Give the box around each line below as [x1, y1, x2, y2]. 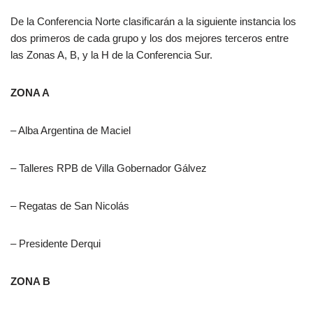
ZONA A [10, 87, 50, 99]
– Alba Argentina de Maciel [10, 124, 131, 137]
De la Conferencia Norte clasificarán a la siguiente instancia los [10, 15, 296, 28]
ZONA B [10, 275, 50, 288]
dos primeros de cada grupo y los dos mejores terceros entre [10, 32, 289, 45]
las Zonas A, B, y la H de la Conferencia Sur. [10, 49, 212, 61]
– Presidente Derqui [10, 238, 101, 250]
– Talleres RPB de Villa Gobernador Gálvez [10, 162, 207, 175]
